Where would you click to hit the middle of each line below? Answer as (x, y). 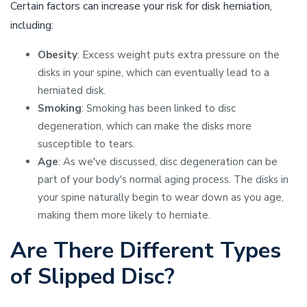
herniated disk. (72, 90)
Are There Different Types (146, 250)
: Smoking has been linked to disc (159, 108)
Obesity (58, 55)
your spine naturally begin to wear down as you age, (161, 197)
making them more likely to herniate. (124, 215)
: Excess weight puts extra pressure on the (179, 55)
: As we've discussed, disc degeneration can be (168, 162)
